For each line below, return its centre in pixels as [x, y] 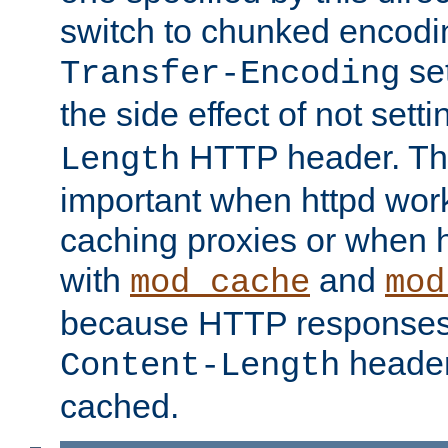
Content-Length [200, 365]
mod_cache [220, 282]
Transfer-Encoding [230, 73]
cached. [119, 405]
